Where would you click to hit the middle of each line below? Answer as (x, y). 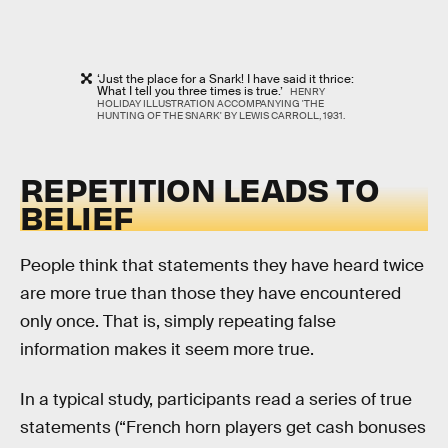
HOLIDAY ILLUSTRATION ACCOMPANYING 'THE (211, 104)
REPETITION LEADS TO (200, 188)
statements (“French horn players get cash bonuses (223, 427)
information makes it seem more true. (167, 350)
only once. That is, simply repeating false (178, 322)
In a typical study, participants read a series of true (216, 399)
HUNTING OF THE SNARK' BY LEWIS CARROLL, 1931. (221, 116)
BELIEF (77, 216)
